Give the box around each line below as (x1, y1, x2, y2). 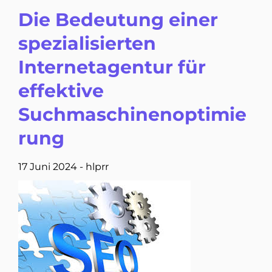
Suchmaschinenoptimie (18, 103, 246, 126)
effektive (18, 80, 104, 102)
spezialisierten (18, 32, 156, 55)
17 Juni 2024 (18, 161, 77, 172)
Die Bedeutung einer (18, 8, 218, 31)
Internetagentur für (18, 56, 206, 78)
